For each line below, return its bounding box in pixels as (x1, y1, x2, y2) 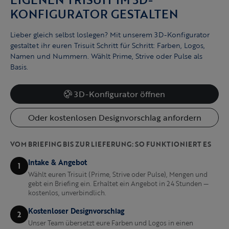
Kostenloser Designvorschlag (28, 205, 125, 217)
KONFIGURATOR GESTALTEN (10, 5, 178, 23)
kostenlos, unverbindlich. (28, 188, 107, 198)
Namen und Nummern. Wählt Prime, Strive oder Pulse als (10, 51, 202, 62)
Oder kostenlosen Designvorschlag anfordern (28, 111, 201, 124)
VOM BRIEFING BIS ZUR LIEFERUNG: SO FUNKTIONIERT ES (10, 140, 211, 149)
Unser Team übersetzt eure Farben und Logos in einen (28, 218, 194, 228)
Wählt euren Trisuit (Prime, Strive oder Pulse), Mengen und (28, 170, 208, 179)
